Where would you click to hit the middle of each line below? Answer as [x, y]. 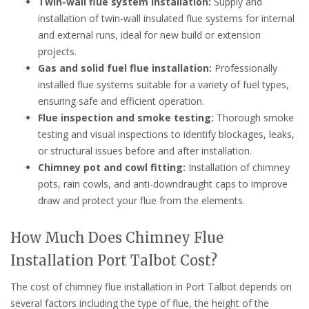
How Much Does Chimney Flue [117, 237]
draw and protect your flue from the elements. [141, 200]
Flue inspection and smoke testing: [126, 117]
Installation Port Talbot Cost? [114, 260]
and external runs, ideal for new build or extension [149, 34]
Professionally [245, 68]
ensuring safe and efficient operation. [121, 101]
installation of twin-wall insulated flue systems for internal [166, 18]
